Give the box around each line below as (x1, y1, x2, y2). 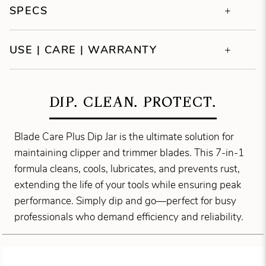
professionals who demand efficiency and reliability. (14, 210, 244, 224)
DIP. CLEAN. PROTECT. (49, 93, 217, 110)
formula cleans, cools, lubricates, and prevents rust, (14, 161, 240, 176)
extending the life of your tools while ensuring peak (14, 178, 242, 192)
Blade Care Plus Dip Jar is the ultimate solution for (14, 129, 235, 144)
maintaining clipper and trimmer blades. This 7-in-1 (14, 145, 245, 160)
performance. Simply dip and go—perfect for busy (14, 194, 237, 208)
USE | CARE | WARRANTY (9, 42, 157, 57)
